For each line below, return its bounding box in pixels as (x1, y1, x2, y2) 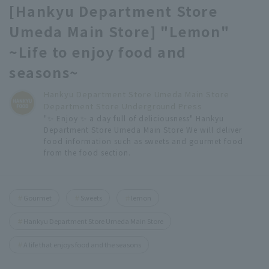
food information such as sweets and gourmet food (44, 135, 244, 146)
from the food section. (44, 147, 131, 157)
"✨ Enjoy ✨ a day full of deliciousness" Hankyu (44, 112, 225, 123)
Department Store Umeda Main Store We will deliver (44, 124, 243, 134)
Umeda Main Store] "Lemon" (9, 20, 230, 41)
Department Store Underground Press (44, 100, 203, 112)
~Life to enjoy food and (9, 41, 187, 62)
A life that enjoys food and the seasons (23, 239, 141, 249)
